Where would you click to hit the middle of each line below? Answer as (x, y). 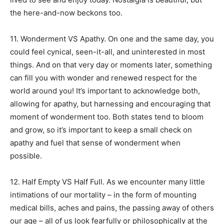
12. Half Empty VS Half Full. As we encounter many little (107, 181)
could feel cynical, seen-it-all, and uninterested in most (107, 51)
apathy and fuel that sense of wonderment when (95, 142)
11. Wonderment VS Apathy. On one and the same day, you (112, 38)
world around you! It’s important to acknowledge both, (105, 90)
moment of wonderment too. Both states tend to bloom (107, 116)
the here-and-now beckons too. (67, 12)
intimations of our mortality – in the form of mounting (103, 194)
